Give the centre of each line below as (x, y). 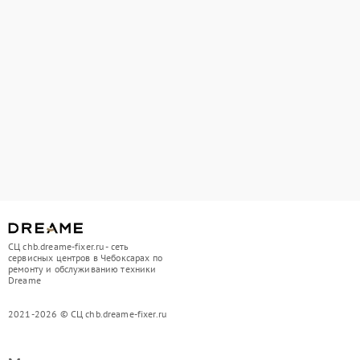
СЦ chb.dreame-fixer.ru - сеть (69, 246)
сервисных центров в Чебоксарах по (85, 258)
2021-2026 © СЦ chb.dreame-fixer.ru (88, 314)
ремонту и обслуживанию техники (82, 269)
